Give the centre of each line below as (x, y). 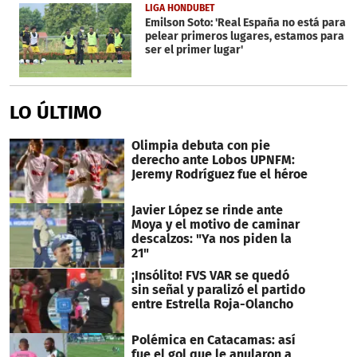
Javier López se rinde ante (207, 210)
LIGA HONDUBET (179, 8)
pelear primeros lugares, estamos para (244, 36)
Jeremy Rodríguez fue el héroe (219, 175)
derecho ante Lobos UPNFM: (213, 160)
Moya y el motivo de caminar (215, 225)
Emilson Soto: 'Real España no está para (245, 22)
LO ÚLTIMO (56, 113)
